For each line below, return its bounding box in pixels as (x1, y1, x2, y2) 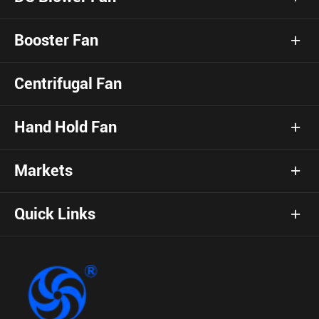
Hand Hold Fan (14, 117, 117, 136)
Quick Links (14, 204, 95, 223)
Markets (14, 161, 73, 179)
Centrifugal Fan (14, 74, 122, 93)
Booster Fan (14, 31, 98, 49)
